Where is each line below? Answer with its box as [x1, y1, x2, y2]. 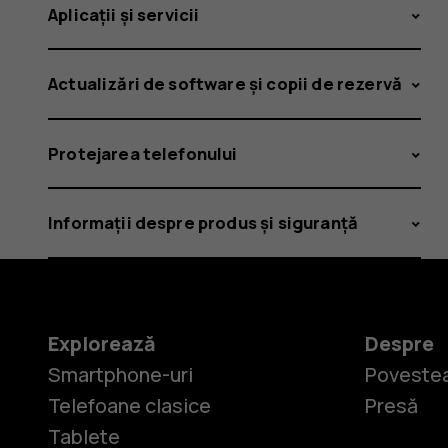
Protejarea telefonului [48, 141, 238, 165]
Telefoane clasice [48, 392, 211, 420]
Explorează [48, 330, 156, 358]
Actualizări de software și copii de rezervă [48, 72, 403, 96]
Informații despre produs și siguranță [48, 211, 359, 235]
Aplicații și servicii [48, 2, 200, 26]
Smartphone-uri [48, 361, 193, 389]
